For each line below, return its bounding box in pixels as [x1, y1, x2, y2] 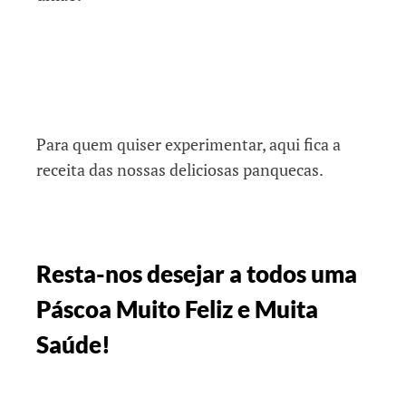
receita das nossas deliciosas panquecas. [36, 159, 324, 181]
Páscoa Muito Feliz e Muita [36, 295, 318, 324]
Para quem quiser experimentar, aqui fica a [36, 133, 341, 156]
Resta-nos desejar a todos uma [36, 259, 357, 289]
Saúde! [36, 330, 111, 360]
